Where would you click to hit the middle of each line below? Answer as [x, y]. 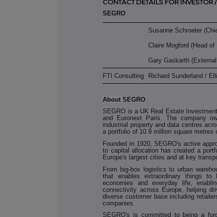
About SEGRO [124, 99]
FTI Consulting [124, 76]
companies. [119, 203]
